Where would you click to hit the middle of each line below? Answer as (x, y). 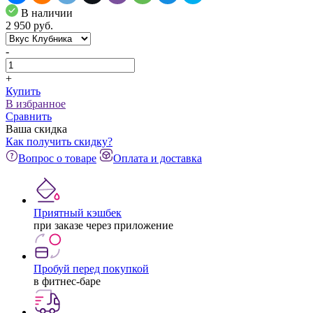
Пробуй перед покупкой (91, 268)
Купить (23, 91)
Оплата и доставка (158, 158)
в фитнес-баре (67, 281)
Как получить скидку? (59, 141)
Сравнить (29, 116)
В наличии (47, 13)
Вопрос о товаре (57, 158)
